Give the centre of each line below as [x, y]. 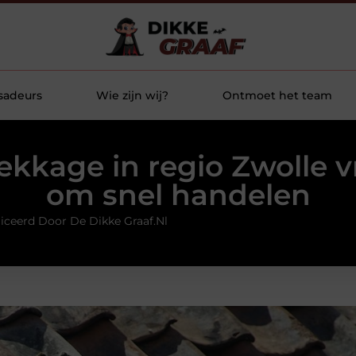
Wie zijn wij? [132, 95]
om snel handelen [178, 195]
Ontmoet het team [277, 95]
